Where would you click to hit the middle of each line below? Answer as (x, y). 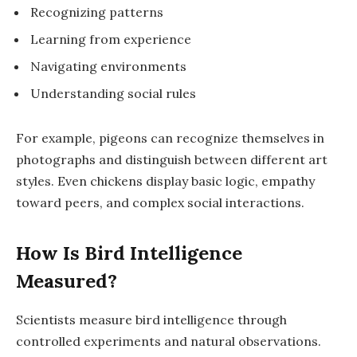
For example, (57, 137)
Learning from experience (111, 39)
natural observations (254, 341)
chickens (116, 180)
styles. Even (53, 180)
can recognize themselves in (236, 137)
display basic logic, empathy (229, 180)
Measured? (67, 281)
